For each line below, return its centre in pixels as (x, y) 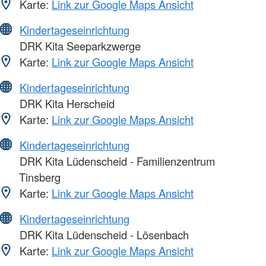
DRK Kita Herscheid (66, 103)
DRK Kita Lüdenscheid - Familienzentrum (116, 161)
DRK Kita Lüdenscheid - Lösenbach (103, 234)
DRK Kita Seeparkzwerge (79, 45)
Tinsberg (40, 177)
